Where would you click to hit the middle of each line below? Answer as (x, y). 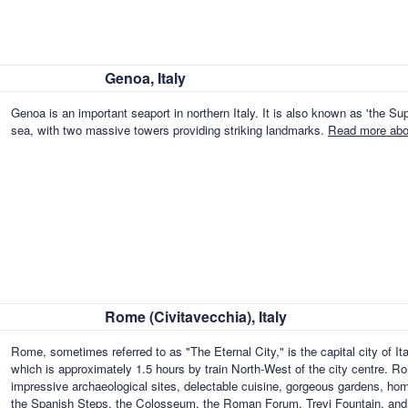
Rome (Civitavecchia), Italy (196, 316)
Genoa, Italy (145, 78)
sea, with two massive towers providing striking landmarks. (169, 130)
